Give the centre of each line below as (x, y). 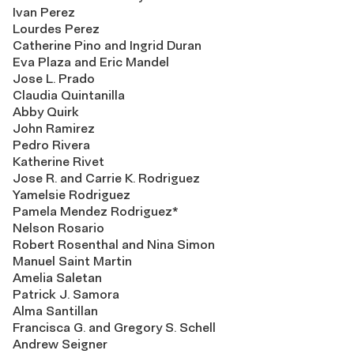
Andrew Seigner (60, 344)
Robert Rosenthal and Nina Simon (114, 245)
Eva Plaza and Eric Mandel (91, 62)
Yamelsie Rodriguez (72, 195)
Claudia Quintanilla (69, 95)
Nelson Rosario (58, 228)
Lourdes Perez (56, 29)
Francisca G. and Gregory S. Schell (114, 328)
